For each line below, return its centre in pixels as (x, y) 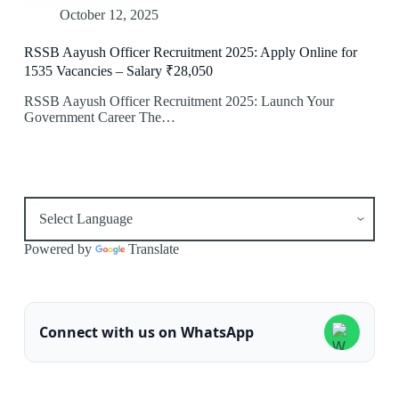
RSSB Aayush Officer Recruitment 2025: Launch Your (179, 102)
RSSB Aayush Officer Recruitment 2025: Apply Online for (190, 53)
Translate (153, 249)
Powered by (59, 249)
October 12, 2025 (109, 15)
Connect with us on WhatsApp (146, 332)
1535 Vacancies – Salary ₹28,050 (118, 71)
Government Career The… (99, 118)
